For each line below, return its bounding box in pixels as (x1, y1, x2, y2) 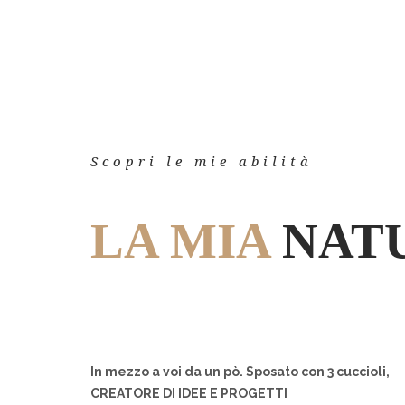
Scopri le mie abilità (90, 154, 313, 171)
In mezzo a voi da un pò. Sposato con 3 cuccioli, (90, 364, 390, 380)
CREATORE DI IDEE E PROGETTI (90, 386, 287, 401)
